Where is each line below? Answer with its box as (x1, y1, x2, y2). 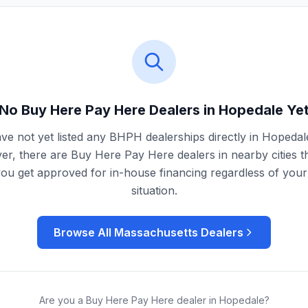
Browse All (54, 225, 114, 239)
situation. (131, 184, 177, 197)
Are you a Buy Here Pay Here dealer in (38, 294, 219, 306)
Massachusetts (114, 225, 198, 239)
